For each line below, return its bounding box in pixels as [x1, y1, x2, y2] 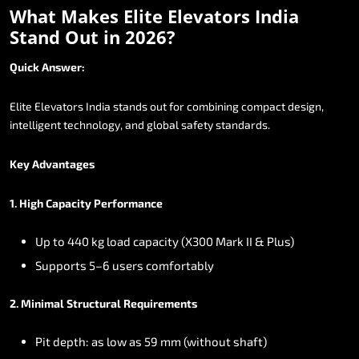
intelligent [10, 117, 61, 131]
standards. [216, 117, 270, 131]
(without [184, 333, 231, 349]
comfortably [146, 257, 214, 272]
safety [181, 117, 213, 131]
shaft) [233, 333, 267, 349]
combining [187, 99, 239, 113]
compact [241, 99, 285, 113]
